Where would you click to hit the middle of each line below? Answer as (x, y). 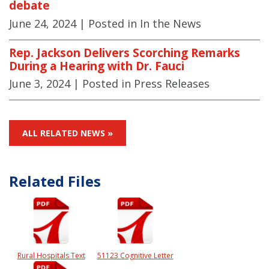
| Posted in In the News (140, 23)
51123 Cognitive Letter (135, 256)
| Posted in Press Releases (141, 84)
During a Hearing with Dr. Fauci (97, 65)
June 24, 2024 (43, 23)
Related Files (55, 181)
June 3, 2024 (40, 84)
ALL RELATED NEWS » (68, 133)
